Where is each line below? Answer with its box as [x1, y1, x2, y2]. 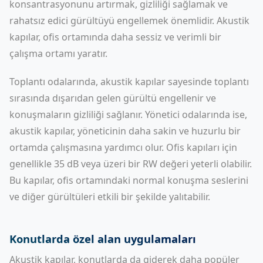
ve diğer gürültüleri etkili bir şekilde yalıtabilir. [9, 190, 210, 203]
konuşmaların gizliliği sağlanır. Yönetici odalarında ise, [9, 108, 247, 121]
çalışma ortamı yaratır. [9, 47, 107, 60]
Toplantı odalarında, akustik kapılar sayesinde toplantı [9, 75, 249, 88]
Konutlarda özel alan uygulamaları [9, 231, 196, 246]
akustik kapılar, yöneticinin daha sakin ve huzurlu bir [9, 124, 241, 137]
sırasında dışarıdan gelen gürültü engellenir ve [9, 92, 216, 104]
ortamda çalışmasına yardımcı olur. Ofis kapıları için [9, 141, 237, 154]
